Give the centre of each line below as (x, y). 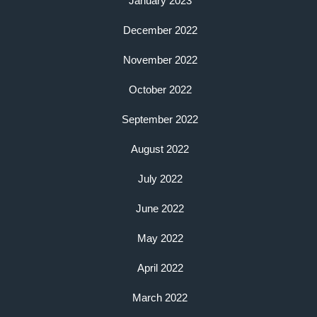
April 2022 (160, 267)
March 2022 (160, 297)
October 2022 (160, 89)
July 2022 (160, 178)
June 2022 (160, 208)
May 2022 (160, 238)
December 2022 (160, 30)
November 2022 (160, 59)
